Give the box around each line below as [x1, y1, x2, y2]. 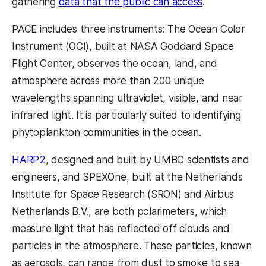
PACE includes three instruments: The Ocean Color [12, 23, 245, 36]
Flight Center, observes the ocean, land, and [12, 58, 217, 70]
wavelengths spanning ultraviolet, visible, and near [12, 92, 243, 104]
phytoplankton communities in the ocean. [12, 126, 204, 139]
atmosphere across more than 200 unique [12, 75, 204, 87]
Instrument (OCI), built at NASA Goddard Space [12, 40, 234, 53]
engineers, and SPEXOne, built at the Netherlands [12, 171, 243, 183]
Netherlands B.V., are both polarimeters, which [12, 205, 227, 218]
